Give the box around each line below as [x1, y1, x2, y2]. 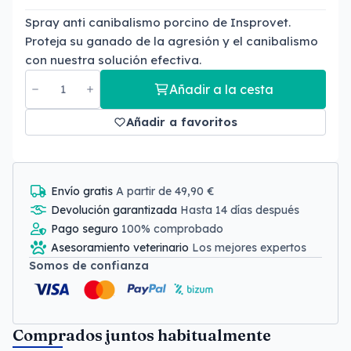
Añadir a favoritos [126, 114, 237, 129]
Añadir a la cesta [168, 81, 273, 97]
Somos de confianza [29, 259, 149, 273]
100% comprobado [121, 222, 223, 236]
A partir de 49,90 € [116, 184, 215, 198]
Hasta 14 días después [180, 203, 299, 217]
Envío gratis [51, 184, 116, 198]
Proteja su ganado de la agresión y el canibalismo [25, 34, 318, 49]
